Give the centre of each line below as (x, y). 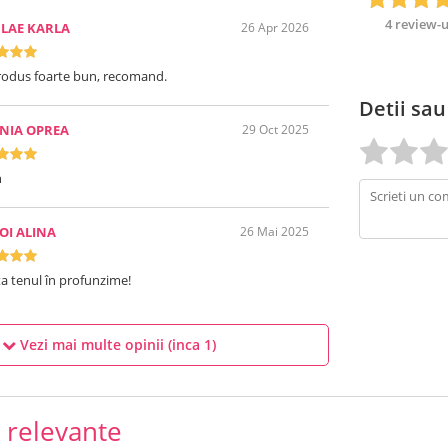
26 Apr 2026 (275, 27)
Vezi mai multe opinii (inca (110, 344)
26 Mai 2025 (274, 231)
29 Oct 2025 (275, 129)
